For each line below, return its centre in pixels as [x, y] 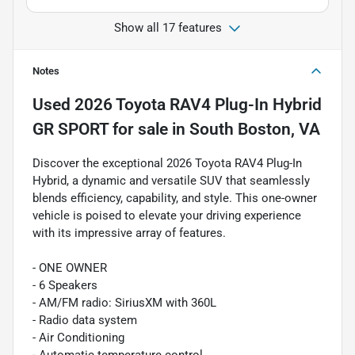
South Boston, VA [255, 129]
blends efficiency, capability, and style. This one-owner [175, 198]
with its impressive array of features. [129, 233]
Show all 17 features [168, 27]
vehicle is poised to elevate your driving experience [167, 215]
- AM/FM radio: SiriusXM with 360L [124, 302]
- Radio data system [85, 320]
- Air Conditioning [78, 337]
